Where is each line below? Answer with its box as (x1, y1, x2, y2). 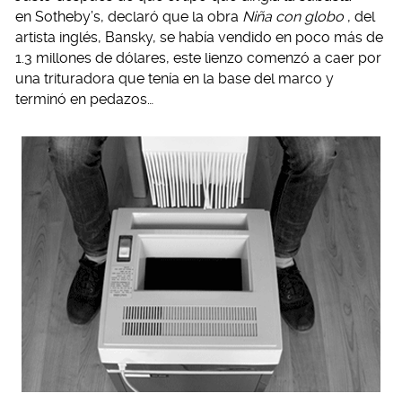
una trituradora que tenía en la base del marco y (15, 70, 334, 87)
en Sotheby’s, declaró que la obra (15, 8, 242, 25)
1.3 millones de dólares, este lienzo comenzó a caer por (15, 49, 381, 66)
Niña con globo (242, 8, 344, 25)
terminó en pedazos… (15, 91, 153, 108)
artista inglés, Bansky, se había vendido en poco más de (15, 29, 383, 46)
